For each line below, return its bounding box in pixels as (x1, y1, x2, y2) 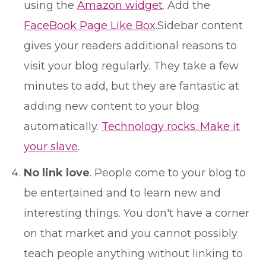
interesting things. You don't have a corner (24, 207, 249, 220)
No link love (24, 166, 90, 179)
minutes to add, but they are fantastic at (24, 80, 239, 93)
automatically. (24, 120, 102, 133)
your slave (24, 140, 78, 153)
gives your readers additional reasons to (24, 39, 237, 52)
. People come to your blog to (90, 166, 246, 179)
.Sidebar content (156, 19, 243, 32)
